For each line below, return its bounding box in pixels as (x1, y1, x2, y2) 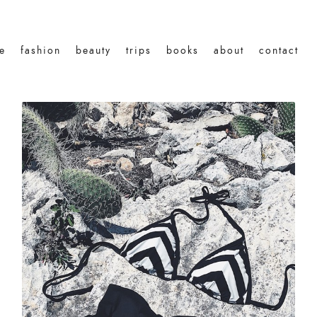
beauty (76, 43, 111, 57)
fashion (21, 43, 61, 57)
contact (259, 43, 299, 57)
